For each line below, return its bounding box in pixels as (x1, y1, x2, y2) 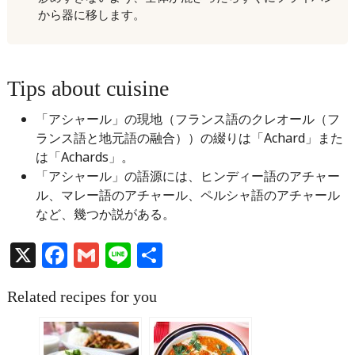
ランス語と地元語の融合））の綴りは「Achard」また (35, 128, 343, 147)
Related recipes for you (6, 287, 157, 305)
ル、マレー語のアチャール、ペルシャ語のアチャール (35, 185, 340, 204)
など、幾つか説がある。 (35, 204, 175, 223)
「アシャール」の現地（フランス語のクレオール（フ (35, 109, 340, 128)
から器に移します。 (37, 6, 145, 22)
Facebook (67, 237, 185, 272)
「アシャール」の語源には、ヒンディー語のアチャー (35, 166, 340, 185)
